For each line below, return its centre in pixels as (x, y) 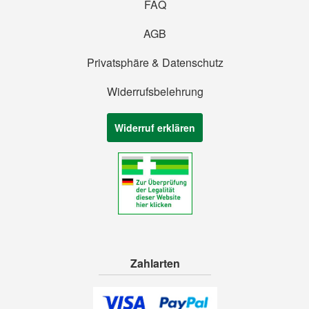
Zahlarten (155, 263)
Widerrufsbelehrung (155, 91)
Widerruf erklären (155, 128)
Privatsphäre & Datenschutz (155, 62)
